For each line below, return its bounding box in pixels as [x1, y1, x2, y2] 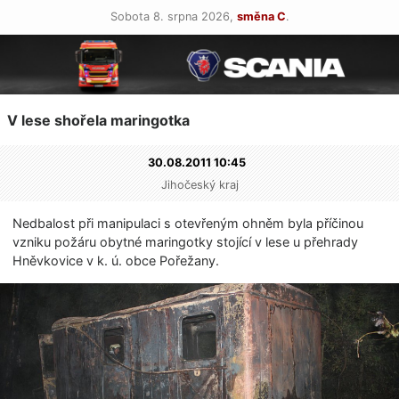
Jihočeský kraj [160, 177, 239, 191]
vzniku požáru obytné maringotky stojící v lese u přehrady [12, 234, 359, 250]
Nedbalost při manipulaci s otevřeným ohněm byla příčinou [12, 216, 364, 232]
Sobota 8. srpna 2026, [110, 10, 237, 23]
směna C [236, 10, 286, 23]
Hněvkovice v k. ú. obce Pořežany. [12, 253, 220, 269]
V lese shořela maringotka [7, 111, 190, 130]
